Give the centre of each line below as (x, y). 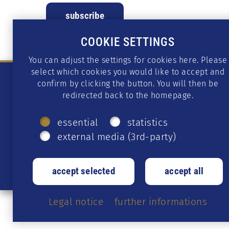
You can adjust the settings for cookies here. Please (128, 60)
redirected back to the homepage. (128, 95)
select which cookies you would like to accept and (128, 72)
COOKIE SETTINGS (128, 42)
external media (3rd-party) (117, 136)
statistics (147, 122)
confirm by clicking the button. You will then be (128, 83)
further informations (161, 202)
